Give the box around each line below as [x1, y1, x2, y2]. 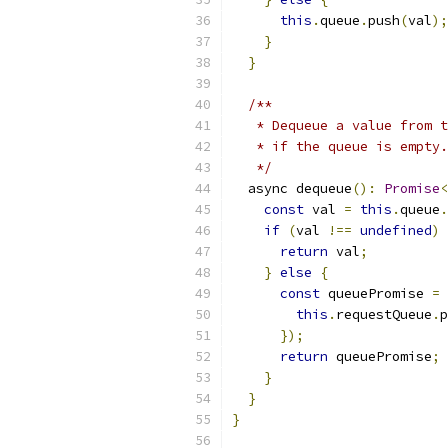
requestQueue [336, 306, 432, 323]
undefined [360, 222, 432, 239]
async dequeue [232, 180, 352, 197]
